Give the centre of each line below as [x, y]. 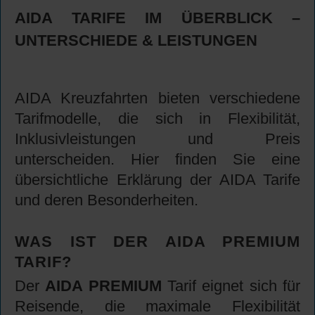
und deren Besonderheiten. [107, 200]
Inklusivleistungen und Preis [157, 139]
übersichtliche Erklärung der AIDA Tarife [157, 180]
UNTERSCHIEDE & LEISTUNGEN [136, 41]
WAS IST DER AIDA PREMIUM [157, 242]
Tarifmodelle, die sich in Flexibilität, [157, 119]
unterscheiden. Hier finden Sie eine [157, 160]
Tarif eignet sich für [231, 286]
